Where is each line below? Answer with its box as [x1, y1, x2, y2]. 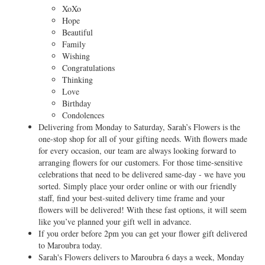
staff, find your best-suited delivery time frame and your [38, 192, 225, 203]
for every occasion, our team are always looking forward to [38, 145, 236, 156]
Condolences [62, 109, 104, 121]
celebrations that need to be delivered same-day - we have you [38, 169, 245, 180]
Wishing [62, 50, 90, 62]
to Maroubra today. [38, 240, 102, 251]
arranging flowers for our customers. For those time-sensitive [38, 157, 243, 168]
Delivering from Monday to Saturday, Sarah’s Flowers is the [38, 121, 240, 132]
